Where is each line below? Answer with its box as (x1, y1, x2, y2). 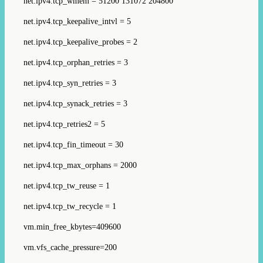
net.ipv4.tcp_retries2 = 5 (23, 119, 105, 129)
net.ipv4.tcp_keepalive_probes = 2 (23, 37, 137, 46)
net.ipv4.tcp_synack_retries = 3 (23, 99, 127, 108)
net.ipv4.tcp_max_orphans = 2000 (23, 160, 137, 170)
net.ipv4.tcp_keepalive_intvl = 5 (23, 16, 131, 26)
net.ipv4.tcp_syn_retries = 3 (23, 78, 116, 87)
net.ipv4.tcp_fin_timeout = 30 (23, 140, 123, 149)
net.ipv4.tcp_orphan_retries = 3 (23, 58, 128, 67)
